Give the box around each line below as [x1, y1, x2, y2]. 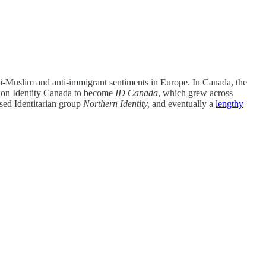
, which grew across [158, 88, 233, 99]
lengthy [216, 99, 243, 109]
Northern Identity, [83, 99, 150, 109]
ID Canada [115, 88, 158, 99]
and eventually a [150, 99, 216, 109]
